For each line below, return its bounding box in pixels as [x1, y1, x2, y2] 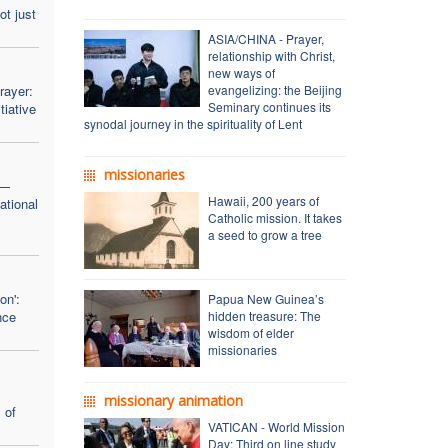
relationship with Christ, [207, 46, 335, 64]
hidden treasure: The [207, 306, 321, 324]
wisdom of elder [207, 323, 294, 341]
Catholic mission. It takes [207, 208, 342, 226]
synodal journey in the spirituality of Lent [83, 114, 302, 132]
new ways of [207, 63, 275, 81]
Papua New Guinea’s [207, 289, 324, 307]
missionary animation [103, 390, 243, 410]
